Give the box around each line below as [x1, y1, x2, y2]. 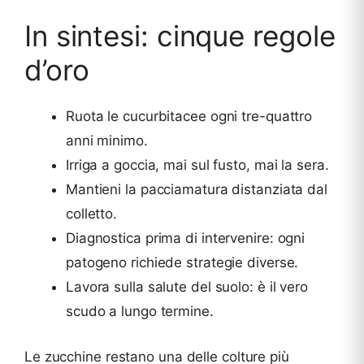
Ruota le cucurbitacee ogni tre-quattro [66, 108, 313, 125]
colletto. [66, 206, 118, 223]
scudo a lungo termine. [66, 303, 214, 320]
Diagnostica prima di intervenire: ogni [66, 230, 305, 247]
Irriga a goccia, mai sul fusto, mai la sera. [66, 157, 329, 174]
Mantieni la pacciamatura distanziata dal [66, 181, 327, 198]
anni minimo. [66, 132, 148, 149]
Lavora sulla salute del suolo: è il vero [66, 279, 308, 296]
